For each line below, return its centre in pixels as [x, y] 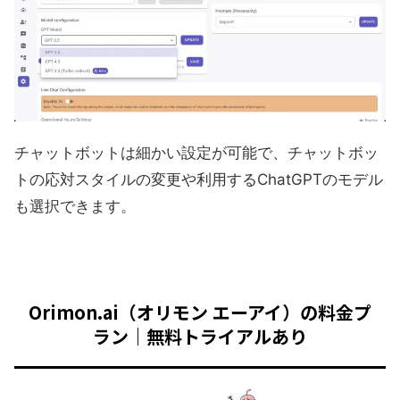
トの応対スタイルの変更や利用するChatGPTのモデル [199, 179]
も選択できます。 [75, 206]
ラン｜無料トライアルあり [200, 336]
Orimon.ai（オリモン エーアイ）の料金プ [200, 312]
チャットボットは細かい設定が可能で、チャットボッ [196, 152]
